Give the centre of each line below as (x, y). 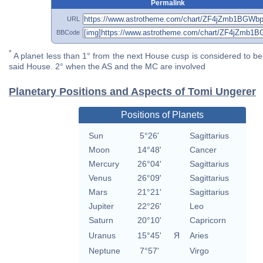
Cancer (203, 150)
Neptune (104, 251)
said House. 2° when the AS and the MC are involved (107, 67)
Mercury (104, 164)
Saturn (101, 220)
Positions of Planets (162, 115)
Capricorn (208, 220)
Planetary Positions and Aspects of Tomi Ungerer (132, 92)
